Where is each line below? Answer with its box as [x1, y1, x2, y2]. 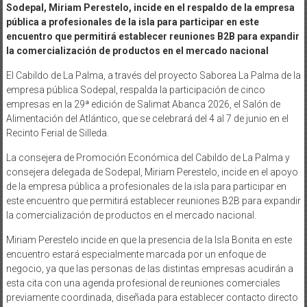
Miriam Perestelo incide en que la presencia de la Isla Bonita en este [5, 234, 292, 245]
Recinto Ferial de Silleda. [5, 127, 109, 138]
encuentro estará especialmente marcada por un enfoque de [5, 248, 266, 260]
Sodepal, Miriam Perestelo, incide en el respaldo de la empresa [5, 1, 295, 13]
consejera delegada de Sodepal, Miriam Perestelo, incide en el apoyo [5, 166, 298, 177]
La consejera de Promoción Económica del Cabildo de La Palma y [5, 151, 290, 163]
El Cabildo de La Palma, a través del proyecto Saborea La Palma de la [5, 69, 301, 81]
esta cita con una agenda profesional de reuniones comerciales [5, 277, 280, 288]
